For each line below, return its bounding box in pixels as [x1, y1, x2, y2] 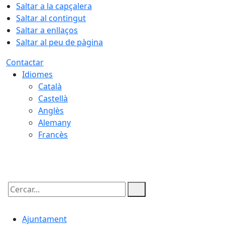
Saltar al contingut [16, 13, 86, 24]
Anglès [38, 105, 64, 116]
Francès [38, 129, 68, 140]
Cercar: [6, 192, 33, 203]
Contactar [6, 57, 44, 68]
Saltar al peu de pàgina [16, 37, 103, 48]
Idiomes [22, 69, 53, 80]
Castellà [38, 93, 68, 104]
